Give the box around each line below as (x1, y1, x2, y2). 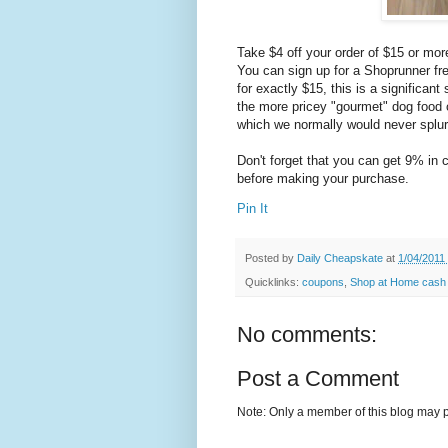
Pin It (237, 201, 268, 217)
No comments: (237, 321, 377, 347)
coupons (302, 275, 344, 288)
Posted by (245, 251, 297, 264)
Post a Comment (237, 365, 399, 391)
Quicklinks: (245, 275, 302, 288)
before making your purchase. (237, 171, 409, 187)
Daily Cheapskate (297, 251, 386, 264)
